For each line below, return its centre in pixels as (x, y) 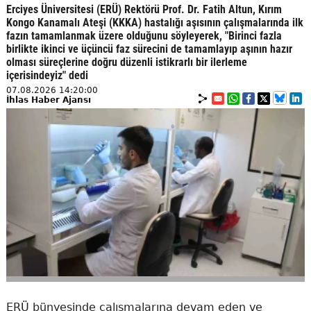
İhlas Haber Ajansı (48, 100)
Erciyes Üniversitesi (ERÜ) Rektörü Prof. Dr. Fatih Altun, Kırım (144, 9)
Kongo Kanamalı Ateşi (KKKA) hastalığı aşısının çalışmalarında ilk (154, 22)
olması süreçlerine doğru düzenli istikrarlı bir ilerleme (126, 62)
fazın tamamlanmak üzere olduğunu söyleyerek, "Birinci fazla (144, 35)
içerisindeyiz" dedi (47, 75)
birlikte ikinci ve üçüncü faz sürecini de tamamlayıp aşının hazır (149, 49)
